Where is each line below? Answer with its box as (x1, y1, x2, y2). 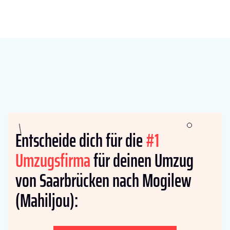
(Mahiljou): (15, 185, 78, 215)
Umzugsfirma (15, 145, 90, 175)
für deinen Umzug (90, 145, 194, 175)
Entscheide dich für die (15, 125, 146, 155)
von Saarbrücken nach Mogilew (15, 165, 191, 195)
